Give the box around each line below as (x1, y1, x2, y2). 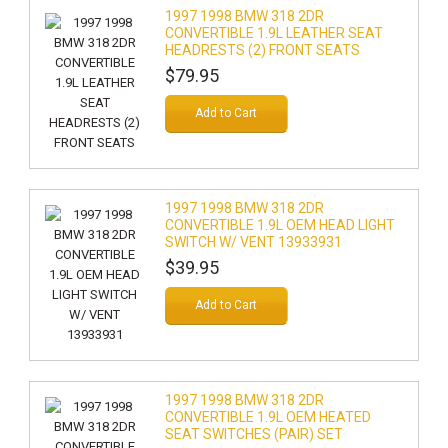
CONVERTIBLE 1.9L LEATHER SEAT (164, 25, 383, 41)
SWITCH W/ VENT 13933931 (164, 234, 342, 250)
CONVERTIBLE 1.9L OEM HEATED (164, 409, 371, 425)
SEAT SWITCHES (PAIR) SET (164, 426, 343, 442)
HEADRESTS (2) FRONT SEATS (164, 42, 360, 58)
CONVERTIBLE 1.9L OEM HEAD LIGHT (164, 217, 395, 233)
